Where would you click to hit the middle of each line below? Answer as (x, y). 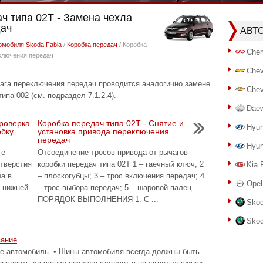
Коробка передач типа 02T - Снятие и (111, 123)
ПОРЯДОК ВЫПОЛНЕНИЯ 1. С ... (98, 199)
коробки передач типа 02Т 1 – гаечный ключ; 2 (121, 164)
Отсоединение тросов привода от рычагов (113, 152)
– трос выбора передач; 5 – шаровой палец (114, 188)
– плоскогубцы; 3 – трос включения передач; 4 (121, 176)
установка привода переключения (103, 131)
